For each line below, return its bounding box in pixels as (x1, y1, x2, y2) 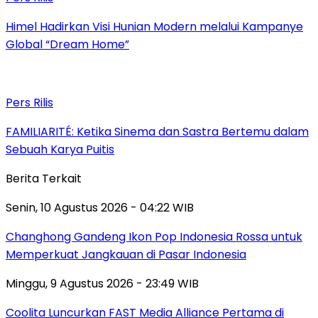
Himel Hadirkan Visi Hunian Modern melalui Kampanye (6, 18, 303, 35)
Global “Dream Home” (6, 36, 129, 53)
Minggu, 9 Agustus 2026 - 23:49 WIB (6, 275, 199, 292)
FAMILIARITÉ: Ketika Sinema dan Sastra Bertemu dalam (6, 124, 309, 141)
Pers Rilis (6, 94, 53, 111)
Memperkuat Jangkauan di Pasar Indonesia (6, 246, 246, 263)
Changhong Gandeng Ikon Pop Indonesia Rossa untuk (6, 229, 302, 246)
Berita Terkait (6, 170, 82, 187)
